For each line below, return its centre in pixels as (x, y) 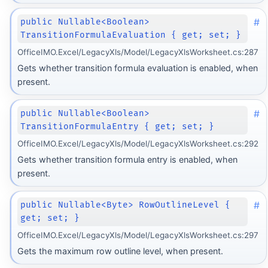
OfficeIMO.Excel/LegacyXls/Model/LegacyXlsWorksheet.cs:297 (138, 235)
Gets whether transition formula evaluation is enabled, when (137, 68)
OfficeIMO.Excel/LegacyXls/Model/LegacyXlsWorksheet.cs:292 (138, 143)
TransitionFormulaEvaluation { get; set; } (131, 35)
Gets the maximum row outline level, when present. (120, 251)
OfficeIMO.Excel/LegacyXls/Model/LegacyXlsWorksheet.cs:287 (138, 52)
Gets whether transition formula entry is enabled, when (127, 160)
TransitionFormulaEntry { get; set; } (118, 127)
